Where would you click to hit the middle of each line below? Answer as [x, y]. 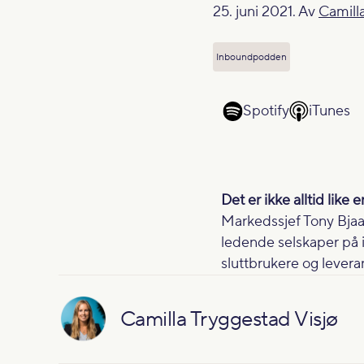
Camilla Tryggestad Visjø [229, 319]
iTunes [329, 111]
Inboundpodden [251, 57]
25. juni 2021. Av [266, 12]
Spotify [266, 111]
